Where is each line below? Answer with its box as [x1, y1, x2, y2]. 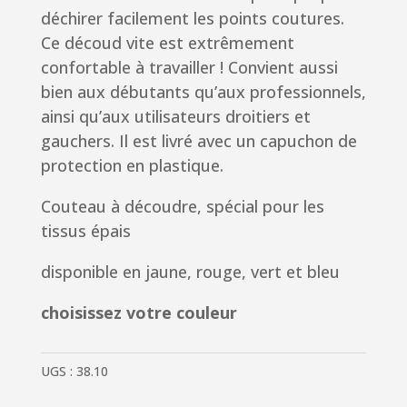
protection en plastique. [40, 154, 223, 177]
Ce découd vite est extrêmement [40, 32, 294, 55]
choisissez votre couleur [40, 302, 237, 324]
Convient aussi [227, 56, 338, 79]
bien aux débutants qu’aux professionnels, [40, 81, 366, 104]
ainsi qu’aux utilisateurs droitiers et [40, 105, 311, 128]
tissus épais [40, 220, 131, 243]
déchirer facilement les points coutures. [40, 7, 344, 30]
